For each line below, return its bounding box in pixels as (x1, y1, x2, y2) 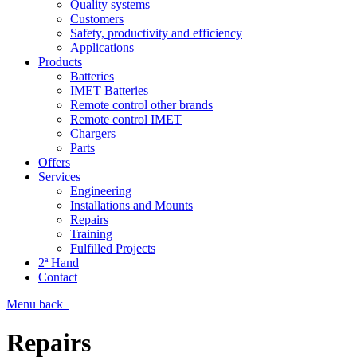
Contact (38, 270, 77, 284)
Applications (70, 41, 134, 54)
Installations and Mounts (70, 198, 193, 212)
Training (70, 227, 112, 241)
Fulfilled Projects (70, 241, 155, 255)
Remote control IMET (70, 112, 182, 126)
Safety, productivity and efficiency (70, 26, 242, 40)
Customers (70, 12, 124, 25)
